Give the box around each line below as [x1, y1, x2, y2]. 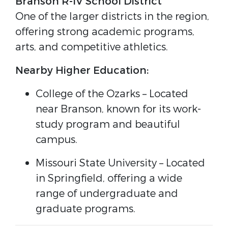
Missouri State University [36, 156, 157, 170]
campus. [36, 133, 77, 147]
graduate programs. [36, 202, 135, 216]
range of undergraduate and [36, 187, 178, 201]
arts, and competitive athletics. [15, 40, 168, 54]
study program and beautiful [36, 118, 180, 131]
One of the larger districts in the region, [15, 10, 209, 23]
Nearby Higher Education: [15, 64, 149, 77]
